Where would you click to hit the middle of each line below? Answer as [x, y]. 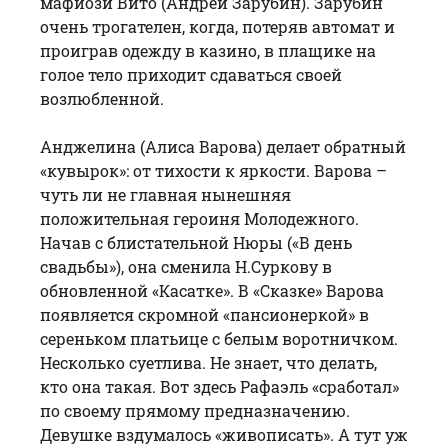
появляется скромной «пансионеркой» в [204, 314]
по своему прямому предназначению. [195, 410]
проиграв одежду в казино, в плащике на [208, 50]
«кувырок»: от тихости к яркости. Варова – [213, 170]
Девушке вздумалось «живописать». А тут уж [224, 434]
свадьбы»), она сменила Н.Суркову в [186, 266]
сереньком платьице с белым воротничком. [219, 338]
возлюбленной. [102, 98]
